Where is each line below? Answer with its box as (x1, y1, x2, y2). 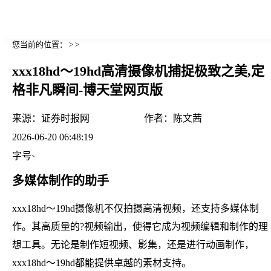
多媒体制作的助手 (12, 174, 109, 188)
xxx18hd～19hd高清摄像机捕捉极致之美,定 (12, 64, 264, 79)
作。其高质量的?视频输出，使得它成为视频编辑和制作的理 (12, 221, 268, 232)
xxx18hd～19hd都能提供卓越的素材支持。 (12, 257, 191, 268)
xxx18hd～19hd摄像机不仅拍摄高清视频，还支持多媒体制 (12, 203, 259, 214)
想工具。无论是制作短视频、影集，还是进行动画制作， (12, 239, 254, 250)
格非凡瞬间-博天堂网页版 (12, 82, 163, 98)
